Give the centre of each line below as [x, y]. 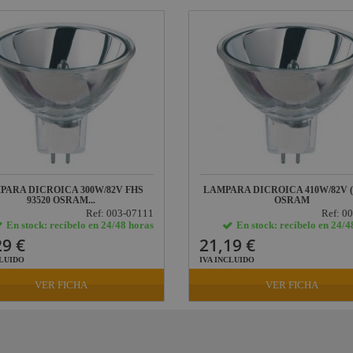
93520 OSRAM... [61, 200]
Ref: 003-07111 [119, 213]
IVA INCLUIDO [227, 260]
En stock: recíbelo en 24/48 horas [80, 225]
